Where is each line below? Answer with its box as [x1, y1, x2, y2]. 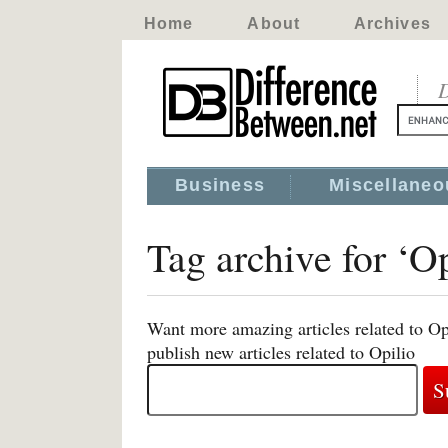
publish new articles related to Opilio [147, 340, 415, 364]
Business [175, 175, 266, 195]
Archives [353, 15, 431, 32]
